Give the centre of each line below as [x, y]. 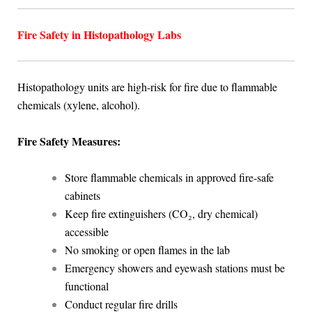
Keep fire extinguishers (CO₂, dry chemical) [161, 213]
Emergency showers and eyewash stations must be [174, 267]
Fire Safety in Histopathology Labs [99, 35]
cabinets [82, 195]
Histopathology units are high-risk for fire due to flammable [147, 87]
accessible [86, 231]
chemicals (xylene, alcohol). [78, 105]
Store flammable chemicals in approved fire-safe [169, 177]
